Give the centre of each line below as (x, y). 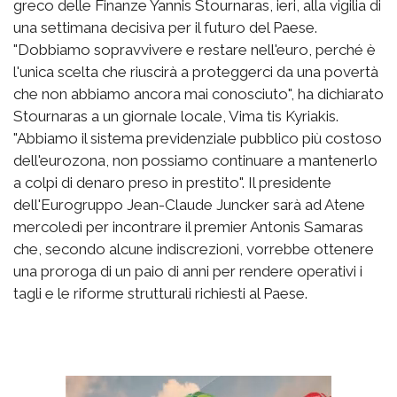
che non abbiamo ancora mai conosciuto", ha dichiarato (198, 93)
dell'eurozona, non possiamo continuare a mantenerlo (195, 160)
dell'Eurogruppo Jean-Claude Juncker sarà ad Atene (189, 204)
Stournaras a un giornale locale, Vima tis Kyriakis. (176, 116)
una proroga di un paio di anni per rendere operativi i (188, 271)
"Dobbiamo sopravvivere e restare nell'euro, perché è (195, 49)
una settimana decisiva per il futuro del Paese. (165, 27)
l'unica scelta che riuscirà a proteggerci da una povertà (196, 71)
